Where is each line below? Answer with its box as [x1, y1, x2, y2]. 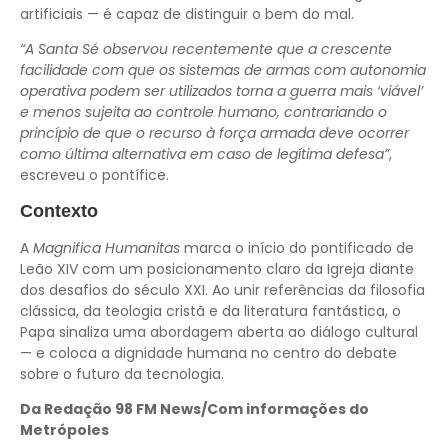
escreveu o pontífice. [20, 165, 169, 186]
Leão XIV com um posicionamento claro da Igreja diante [20, 258, 414, 279]
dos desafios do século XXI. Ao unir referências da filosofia [20, 279, 425, 300]
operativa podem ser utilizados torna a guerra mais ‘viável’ [20, 81, 423, 102]
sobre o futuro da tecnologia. [20, 363, 224, 384]
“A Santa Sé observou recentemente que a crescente [20, 39, 392, 60]
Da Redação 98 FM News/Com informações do [20, 398, 369, 419]
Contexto [20, 200, 98, 221]
